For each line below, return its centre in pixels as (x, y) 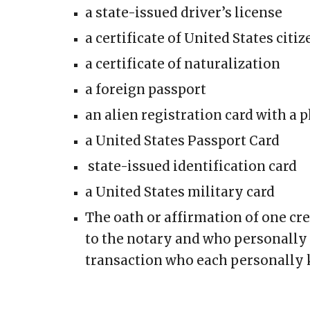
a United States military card (180, 192)
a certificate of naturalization (182, 64)
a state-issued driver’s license (183, 13)
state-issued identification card (191, 166)
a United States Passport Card (182, 141)
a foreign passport (145, 90)
